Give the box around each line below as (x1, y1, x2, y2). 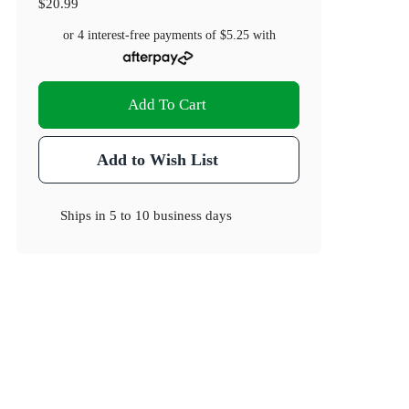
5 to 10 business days (110, 207, 233, 224)
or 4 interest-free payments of (62, 28, 220, 43)
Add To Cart (128, 96, 207, 114)
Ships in (60, 207, 110, 224)
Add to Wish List (96, 151, 218, 170)
